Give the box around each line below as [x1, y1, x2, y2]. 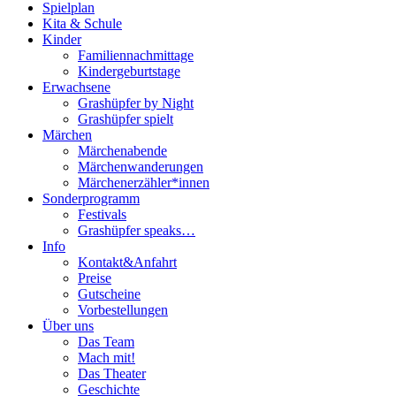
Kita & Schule [42, 16, 122, 32]
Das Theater [78, 366, 146, 382]
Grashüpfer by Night [78, 95, 194, 111]
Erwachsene [42, 80, 110, 95]
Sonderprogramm [42, 191, 140, 207]
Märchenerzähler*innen [78, 175, 209, 191]
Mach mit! [78, 350, 135, 366]
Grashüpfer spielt [78, 111, 173, 127]
